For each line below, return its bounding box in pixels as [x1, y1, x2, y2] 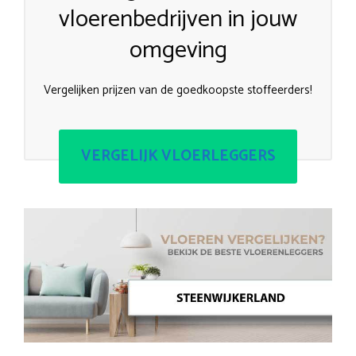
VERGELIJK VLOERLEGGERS [80, 143, 276, 168]
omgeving [129, 31, 227, 71]
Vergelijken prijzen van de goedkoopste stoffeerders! [44, 80, 312, 101]
